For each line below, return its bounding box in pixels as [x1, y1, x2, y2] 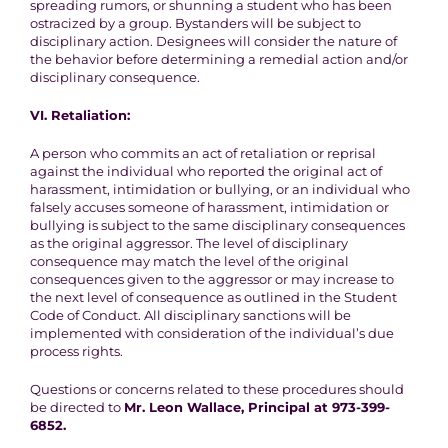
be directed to [29, 399, 124, 415]
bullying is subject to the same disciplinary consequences [29, 217, 405, 233]
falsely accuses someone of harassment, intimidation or [29, 199, 389, 215]
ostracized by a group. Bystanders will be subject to [29, 15, 361, 31]
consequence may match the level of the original [29, 253, 349, 269]
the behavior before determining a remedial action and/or [29, 51, 408, 67]
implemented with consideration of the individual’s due [29, 325, 394, 341]
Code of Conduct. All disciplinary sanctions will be [29, 307, 351, 323]
